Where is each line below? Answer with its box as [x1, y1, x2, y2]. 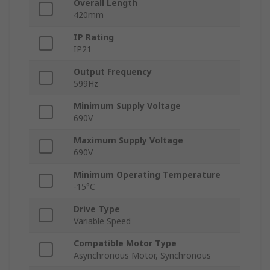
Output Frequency [74, 66, 152, 78]
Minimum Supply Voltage [74, 100, 181, 112]
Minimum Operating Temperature [74, 169, 221, 181]
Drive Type [74, 203, 120, 215]
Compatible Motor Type [74, 237, 177, 250]
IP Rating [74, 31, 114, 43]
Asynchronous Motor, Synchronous [74, 250, 211, 262]
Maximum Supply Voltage [74, 134, 183, 146]
